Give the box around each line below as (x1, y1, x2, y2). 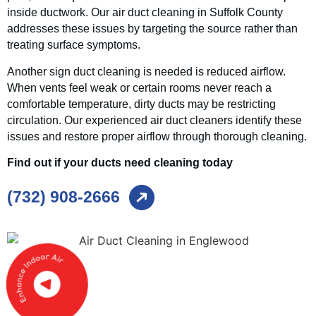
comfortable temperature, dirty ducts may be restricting (7, 97, 276, 110)
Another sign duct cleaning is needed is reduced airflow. (7, 65, 286, 78)
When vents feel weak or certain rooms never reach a (7, 81, 272, 94)
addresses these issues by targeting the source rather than (7, 23, 298, 35)
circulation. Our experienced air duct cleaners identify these (7, 114, 302, 126)
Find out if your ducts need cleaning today (7, 157, 233, 169)
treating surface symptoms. (7, 39, 140, 51)
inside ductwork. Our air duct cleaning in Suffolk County (7, 6, 283, 19)
